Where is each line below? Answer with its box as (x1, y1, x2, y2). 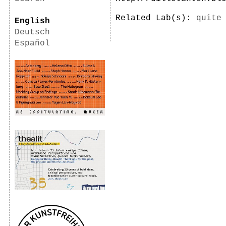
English (15, 17, 50, 26)
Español (15, 39, 50, 48)
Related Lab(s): (116, 14, 196, 23)
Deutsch (15, 28, 50, 37)
